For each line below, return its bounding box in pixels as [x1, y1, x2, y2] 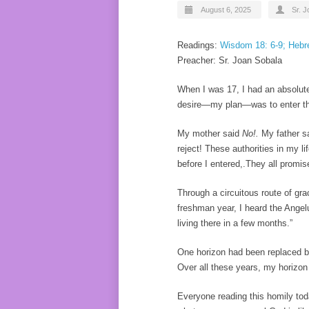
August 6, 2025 [201, 6, 251, 14]
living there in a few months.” [177, 218, 295, 228]
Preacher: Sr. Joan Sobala [177, 55, 282, 66]
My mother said [177, 128, 242, 139]
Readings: [177, 40, 220, 50]
